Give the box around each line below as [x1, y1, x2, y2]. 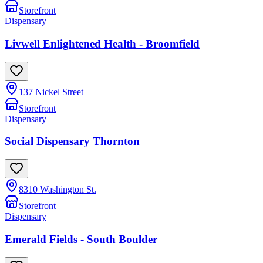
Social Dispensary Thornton [5, 135, 140, 148]
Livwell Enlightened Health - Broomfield [5, 37, 200, 50]
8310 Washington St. [19, 184, 96, 195]
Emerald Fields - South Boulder [5, 232, 157, 245]
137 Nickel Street [19, 86, 83, 97]
